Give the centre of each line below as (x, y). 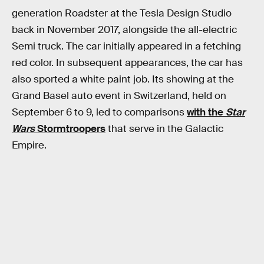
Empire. (29, 146)
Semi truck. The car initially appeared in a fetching (126, 47)
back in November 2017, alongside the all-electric (124, 30)
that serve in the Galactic (164, 129)
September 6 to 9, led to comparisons (99, 113)
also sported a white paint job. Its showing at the (123, 80)
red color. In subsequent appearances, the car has (127, 63)
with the (206, 113)
